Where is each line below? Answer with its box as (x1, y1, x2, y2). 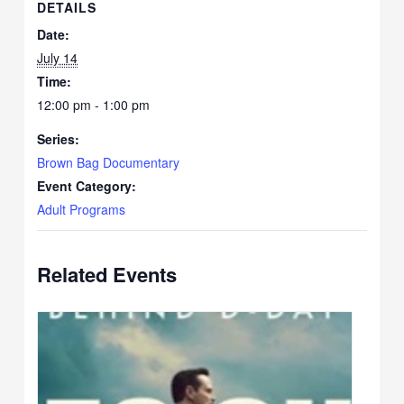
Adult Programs (37, 200, 126, 219)
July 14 (37, 49, 78, 68)
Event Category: (37, 177, 137, 196)
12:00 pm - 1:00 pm (37, 96, 151, 115)
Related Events (37, 260, 178, 289)
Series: (37, 130, 80, 149)
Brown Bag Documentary (37, 153, 180, 172)
